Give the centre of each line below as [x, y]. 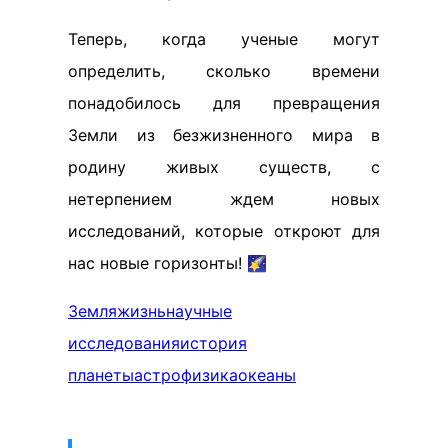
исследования [124, 342]
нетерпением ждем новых [224, 198]
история [213, 342]
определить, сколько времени [224, 70]
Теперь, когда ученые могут [224, 38]
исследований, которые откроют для [224, 230]
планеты [101, 374]
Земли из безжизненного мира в [224, 134]
